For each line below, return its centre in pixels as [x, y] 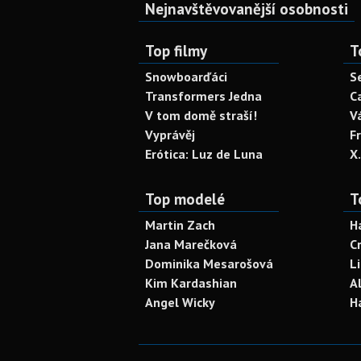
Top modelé [185, 199]
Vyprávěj [170, 135]
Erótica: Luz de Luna [204, 154]
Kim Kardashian [191, 283]
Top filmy [176, 50]
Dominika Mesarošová [209, 263]
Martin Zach [180, 225]
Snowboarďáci [186, 77]
